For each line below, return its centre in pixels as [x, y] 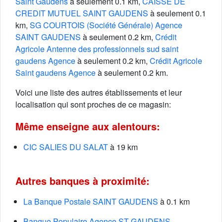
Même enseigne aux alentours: [88, 126]
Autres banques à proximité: [83, 181]
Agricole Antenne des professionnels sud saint [97, 49]
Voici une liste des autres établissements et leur [99, 92]
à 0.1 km [174, 201]
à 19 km [123, 147]
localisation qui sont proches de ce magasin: [93, 104]
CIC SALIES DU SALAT [66, 147]
